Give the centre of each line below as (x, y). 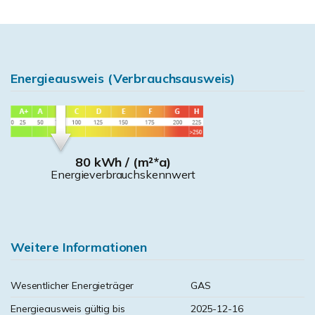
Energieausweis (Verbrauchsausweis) (123, 78)
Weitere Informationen (79, 247)
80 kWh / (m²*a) (123, 162)
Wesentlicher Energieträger (72, 285)
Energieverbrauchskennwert (123, 174)
